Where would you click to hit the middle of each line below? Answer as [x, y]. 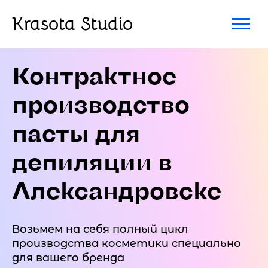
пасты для [76, 132]
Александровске [117, 190]
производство [101, 103]
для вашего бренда [68, 258]
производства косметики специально [127, 243]
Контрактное [94, 75]
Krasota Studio [72, 24]
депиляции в [92, 161]
